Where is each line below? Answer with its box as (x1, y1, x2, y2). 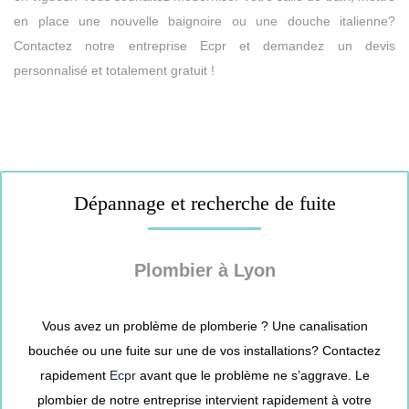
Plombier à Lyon (133, 259, 276, 280)
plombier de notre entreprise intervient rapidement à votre (37, 392, 372, 407)
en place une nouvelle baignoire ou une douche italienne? (14, 13, 395, 28)
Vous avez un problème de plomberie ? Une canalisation (41, 318, 368, 333)
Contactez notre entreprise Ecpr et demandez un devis (14, 37, 395, 53)
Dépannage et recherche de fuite (73, 191, 336, 215)
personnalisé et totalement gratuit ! (14, 62, 215, 78)
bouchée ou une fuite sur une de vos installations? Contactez (28, 342, 381, 358)
